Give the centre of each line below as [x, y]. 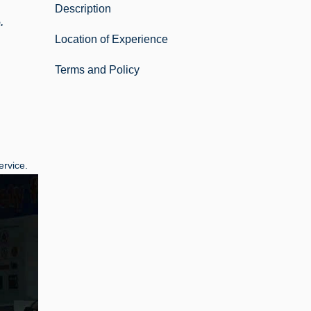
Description [83, 8]
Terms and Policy [97, 69]
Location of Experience [111, 39]
